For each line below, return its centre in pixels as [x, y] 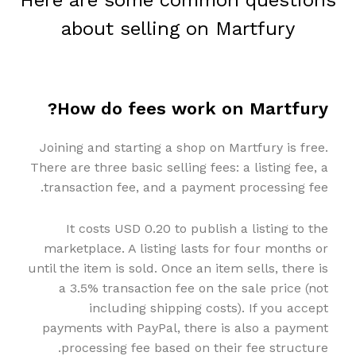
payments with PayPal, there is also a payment [185, 328]
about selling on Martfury [178, 29]
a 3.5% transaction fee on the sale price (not [193, 288]
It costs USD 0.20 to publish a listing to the [197, 229]
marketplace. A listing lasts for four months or [186, 249]
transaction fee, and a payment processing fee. [186, 188]
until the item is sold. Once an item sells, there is [178, 269]
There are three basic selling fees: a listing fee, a [179, 168]
